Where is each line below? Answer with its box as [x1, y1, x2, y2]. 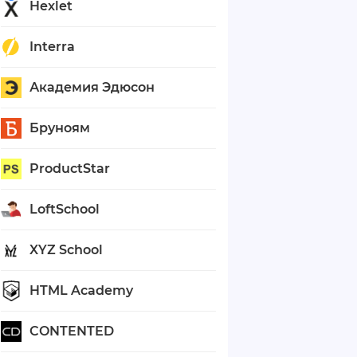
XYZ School [29, 242, 103, 258]
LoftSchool [29, 202, 100, 218]
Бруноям [29, 120, 90, 136]
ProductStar [29, 161, 110, 177]
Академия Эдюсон [29, 80, 155, 96]
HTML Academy [29, 283, 133, 299]
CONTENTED [29, 324, 114, 339]
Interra [29, 39, 75, 55]
